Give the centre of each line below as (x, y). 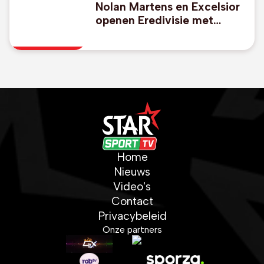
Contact (132, 201)
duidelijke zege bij (144, 34)
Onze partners (132, 230)
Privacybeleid (132, 216)
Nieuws (132, 172)
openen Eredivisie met (154, 20)
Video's (132, 187)
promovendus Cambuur (158, 47)
